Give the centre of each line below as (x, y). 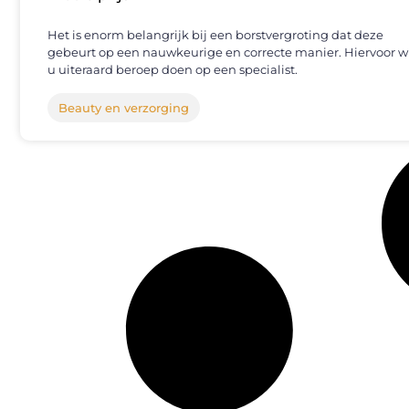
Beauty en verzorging (124, 108)
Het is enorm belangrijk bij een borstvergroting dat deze (215, 35)
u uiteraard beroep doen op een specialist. (173, 70)
